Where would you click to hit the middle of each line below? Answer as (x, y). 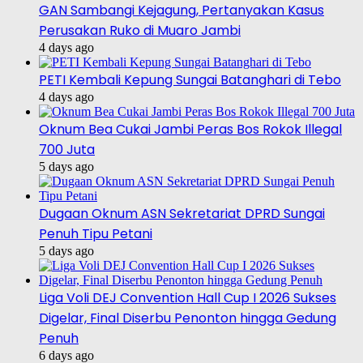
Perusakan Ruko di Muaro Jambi (140, 31)
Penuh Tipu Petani (96, 234)
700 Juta (67, 150)
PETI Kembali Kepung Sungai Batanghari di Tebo (190, 80)
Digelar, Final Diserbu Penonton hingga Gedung (188, 318)
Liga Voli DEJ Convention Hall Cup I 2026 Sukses (188, 298)
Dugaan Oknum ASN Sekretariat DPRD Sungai (182, 214)
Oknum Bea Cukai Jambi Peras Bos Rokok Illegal (190, 130)
